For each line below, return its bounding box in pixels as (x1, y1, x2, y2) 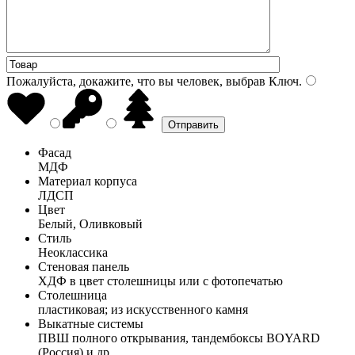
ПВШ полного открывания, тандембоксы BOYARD (38, 330, 320, 345)
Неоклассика (38, 245, 108, 259)
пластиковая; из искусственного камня (38, 302, 248, 316)
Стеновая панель (38, 259, 129, 273)
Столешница (38, 288, 107, 302)
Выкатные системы (38, 316, 143, 330)
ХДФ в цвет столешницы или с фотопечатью (38, 273, 283, 288)
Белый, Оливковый (38, 216, 143, 231)
